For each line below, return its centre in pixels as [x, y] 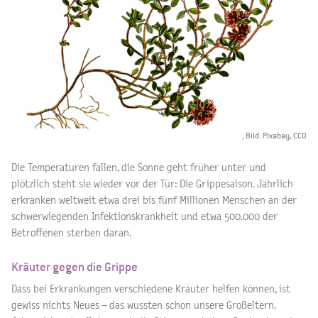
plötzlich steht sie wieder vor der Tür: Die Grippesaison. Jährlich [152, 184]
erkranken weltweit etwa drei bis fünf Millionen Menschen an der [154, 200]
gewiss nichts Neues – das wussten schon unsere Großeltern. [143, 305]
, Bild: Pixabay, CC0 [274, 136]
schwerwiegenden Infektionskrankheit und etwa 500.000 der [144, 216]
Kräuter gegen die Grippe [75, 267]
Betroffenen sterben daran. [71, 233]
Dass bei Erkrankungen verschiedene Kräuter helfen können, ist [151, 289]
